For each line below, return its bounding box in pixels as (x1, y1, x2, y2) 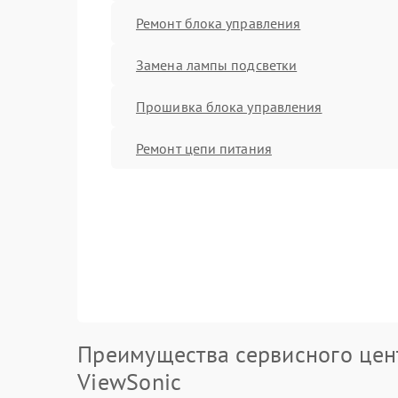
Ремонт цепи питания (136, 139, 272, 157)
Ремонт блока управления (136, 13, 301, 32)
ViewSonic (77, 367, 182, 396)
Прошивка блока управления (136, 97, 322, 115)
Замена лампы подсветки (136, 55, 298, 74)
